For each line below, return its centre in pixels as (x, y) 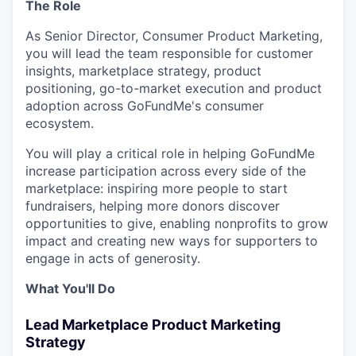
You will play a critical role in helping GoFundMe (170, 153)
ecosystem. (60, 123)
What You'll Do (70, 288)
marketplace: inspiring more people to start (157, 188)
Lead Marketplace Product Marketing (153, 324)
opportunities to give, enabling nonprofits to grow (177, 223)
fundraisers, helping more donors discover (153, 205)
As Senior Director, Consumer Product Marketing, (174, 35)
